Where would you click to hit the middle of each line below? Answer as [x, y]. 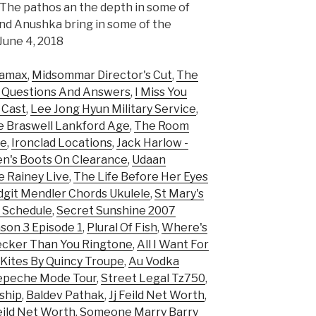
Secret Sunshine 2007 [116, 211]
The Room [162, 126]
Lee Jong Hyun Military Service [113, 109]
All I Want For [173, 245]
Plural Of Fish [122, 228]
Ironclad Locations [62, 143]
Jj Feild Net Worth [157, 296]
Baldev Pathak [65, 296]
